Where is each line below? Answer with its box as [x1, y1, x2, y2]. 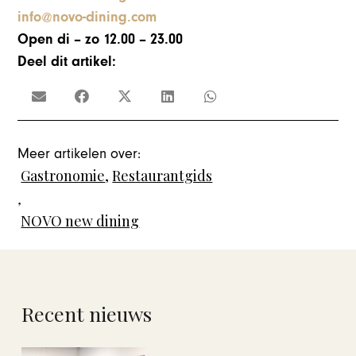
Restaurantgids [112, 165, 213, 185]
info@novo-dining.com [17, 9, 157, 26]
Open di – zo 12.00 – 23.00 [17, 31, 184, 48]
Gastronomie [21, 165, 106, 185]
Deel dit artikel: [17, 53, 117, 71]
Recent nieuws [21, 300, 152, 327]
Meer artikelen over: [17, 145, 141, 162]
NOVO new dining [21, 211, 140, 230]
